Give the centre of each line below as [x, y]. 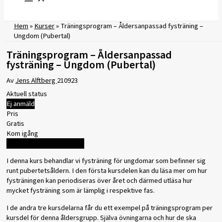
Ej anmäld [21, 104]
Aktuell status [27, 94]
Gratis [15, 124]
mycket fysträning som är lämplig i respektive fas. [81, 191]
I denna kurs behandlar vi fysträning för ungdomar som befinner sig [106, 161]
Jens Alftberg [36, 81]
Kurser [44, 26]
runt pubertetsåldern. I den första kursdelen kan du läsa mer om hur [107, 171]
